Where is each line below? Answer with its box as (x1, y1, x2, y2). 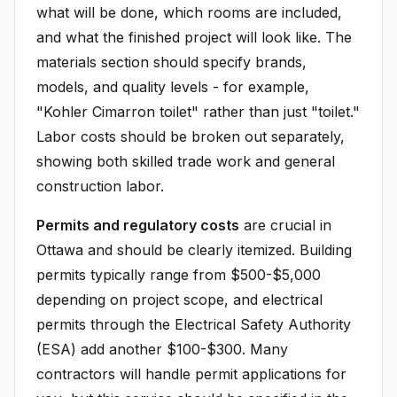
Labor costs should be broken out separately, (36, 128, 345, 145)
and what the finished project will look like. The (36, 28, 352, 46)
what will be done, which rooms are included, (36, 4, 342, 21)
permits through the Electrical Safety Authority (36, 315, 351, 333)
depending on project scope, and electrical (36, 291, 323, 308)
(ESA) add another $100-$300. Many (36, 340, 288, 358)
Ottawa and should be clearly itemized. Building (36, 241, 352, 259)
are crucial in (239, 216, 331, 234)
